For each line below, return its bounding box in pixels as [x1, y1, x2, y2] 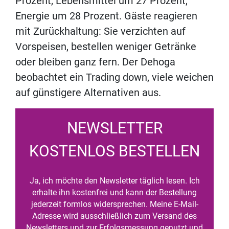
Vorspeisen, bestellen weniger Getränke [15, 40, 196, 53]
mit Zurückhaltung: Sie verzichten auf [15, 25, 186, 37]
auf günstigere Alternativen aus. [15, 86, 161, 99]
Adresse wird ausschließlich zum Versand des [32, 211, 197, 221]
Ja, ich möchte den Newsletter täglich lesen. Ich [29, 175, 200, 186]
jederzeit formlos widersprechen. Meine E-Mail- [31, 199, 198, 209]
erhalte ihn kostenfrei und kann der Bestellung [32, 187, 197, 197]
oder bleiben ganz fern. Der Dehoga [15, 55, 175, 68]
